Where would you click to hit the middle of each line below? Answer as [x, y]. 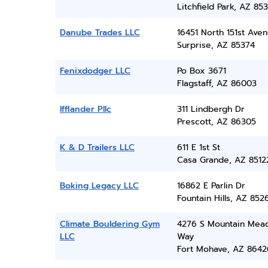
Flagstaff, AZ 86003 [217, 83]
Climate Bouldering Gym [110, 224]
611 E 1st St [198, 147]
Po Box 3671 [201, 71]
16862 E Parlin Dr [211, 186]
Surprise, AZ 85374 [216, 45]
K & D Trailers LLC [97, 147]
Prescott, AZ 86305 [216, 122]
